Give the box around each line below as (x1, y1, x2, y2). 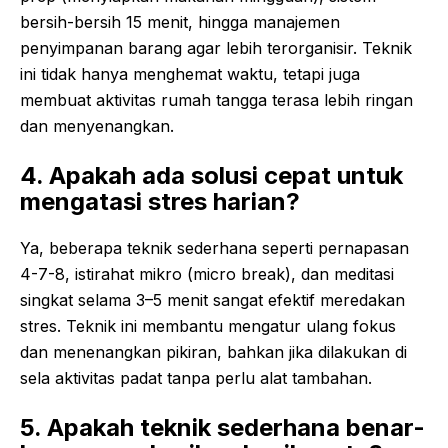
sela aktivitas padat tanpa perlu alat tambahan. (20, 368, 372, 389)
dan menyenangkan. (20, 116, 174, 137)
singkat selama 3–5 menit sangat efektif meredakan (20, 290, 405, 311)
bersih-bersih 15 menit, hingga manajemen (20, 12, 340, 33)
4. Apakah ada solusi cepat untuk (20, 161, 403, 191)
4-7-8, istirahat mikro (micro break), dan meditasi (20, 264, 394, 285)
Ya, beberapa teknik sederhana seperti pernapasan (20, 238, 409, 259)
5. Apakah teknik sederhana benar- (20, 413, 425, 443)
